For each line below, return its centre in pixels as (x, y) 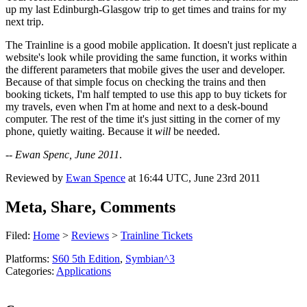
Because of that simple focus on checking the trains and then (136, 82)
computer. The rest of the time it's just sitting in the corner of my (143, 119)
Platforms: (29, 259)
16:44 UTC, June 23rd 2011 (199, 177)
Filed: (19, 236)
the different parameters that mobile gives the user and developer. (145, 69)
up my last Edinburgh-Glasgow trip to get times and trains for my (146, 9)
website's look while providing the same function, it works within (146, 57)
